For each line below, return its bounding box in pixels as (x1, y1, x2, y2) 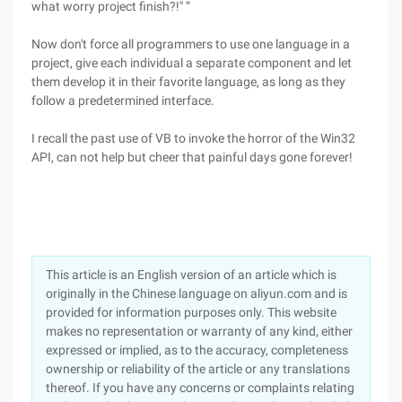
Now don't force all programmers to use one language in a (31, 37, 350, 51)
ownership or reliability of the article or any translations (46, 362, 350, 376)
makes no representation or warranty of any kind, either (46, 324, 353, 338)
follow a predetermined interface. (31, 93, 214, 108)
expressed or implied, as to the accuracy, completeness (46, 343, 348, 357)
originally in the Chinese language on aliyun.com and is (46, 286, 347, 301)
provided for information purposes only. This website (46, 305, 336, 319)
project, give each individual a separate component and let (31, 56, 352, 70)
